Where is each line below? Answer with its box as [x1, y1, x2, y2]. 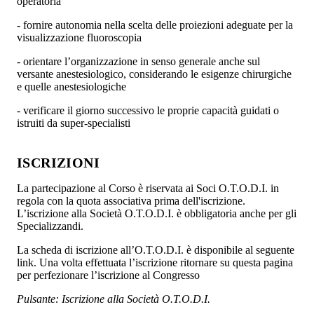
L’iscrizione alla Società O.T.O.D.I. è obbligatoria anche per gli [17, 207, 296, 219]
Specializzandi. [17, 219, 83, 232]
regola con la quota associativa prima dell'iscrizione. [17, 194, 245, 207]
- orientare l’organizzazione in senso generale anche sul [17, 55, 260, 67]
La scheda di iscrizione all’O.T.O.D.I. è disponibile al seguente [17, 243, 294, 256]
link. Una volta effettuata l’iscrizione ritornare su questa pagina [17, 256, 293, 268]
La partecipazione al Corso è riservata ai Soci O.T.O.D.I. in [17, 182, 279, 194]
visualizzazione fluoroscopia [17, 31, 142, 43]
